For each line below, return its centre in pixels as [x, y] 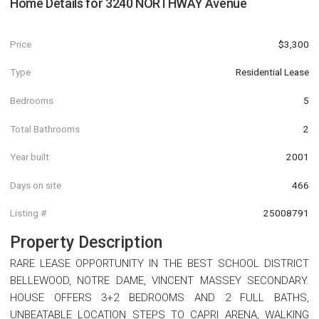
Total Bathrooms [45, 129]
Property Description [86, 243]
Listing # [28, 213]
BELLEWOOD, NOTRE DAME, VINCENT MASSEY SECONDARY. [159, 281]
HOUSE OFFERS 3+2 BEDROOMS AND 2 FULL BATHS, [159, 298]
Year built [30, 157]
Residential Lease [272, 72]
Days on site [36, 185]
